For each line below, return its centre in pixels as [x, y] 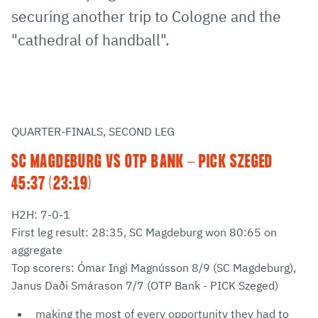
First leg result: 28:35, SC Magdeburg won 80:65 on [144, 232]
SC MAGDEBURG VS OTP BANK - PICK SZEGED [142, 163]
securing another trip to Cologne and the [146, 17]
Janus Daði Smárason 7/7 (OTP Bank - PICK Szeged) [145, 286]
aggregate [37, 250]
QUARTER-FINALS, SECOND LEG [94, 132]
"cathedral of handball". [91, 40]
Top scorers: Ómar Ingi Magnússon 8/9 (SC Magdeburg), [154, 268]
